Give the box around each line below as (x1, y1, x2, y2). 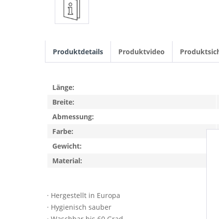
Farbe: (52, 127, 73, 136)
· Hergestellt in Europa (47, 191, 120, 200)
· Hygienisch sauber (47, 202, 111, 212)
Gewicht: (52, 141, 82, 151)
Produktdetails (53, 47, 103, 56)
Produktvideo (118, 47, 165, 56)
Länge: (52, 83, 74, 92)
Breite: (52, 97, 74, 107)
